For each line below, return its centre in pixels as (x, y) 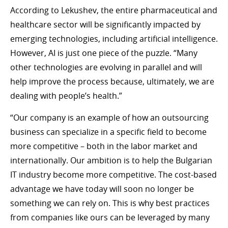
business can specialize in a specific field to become (108, 132)
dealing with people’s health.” (66, 95)
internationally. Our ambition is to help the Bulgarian (111, 160)
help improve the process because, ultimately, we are (112, 81)
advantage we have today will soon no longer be (102, 189)
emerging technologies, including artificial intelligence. (114, 38)
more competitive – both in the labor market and (104, 146)
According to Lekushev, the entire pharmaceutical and (114, 10)
